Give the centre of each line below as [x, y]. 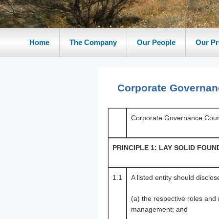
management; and [159, 209]
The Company [93, 42]
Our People [156, 42]
